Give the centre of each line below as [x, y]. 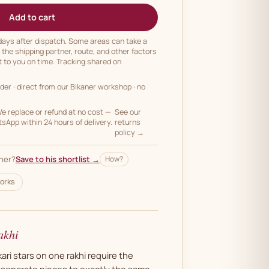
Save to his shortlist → [57, 159]
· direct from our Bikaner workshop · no [79, 86]
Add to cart [32, 17]
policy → [130, 132]
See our [128, 112]
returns [128, 122]
